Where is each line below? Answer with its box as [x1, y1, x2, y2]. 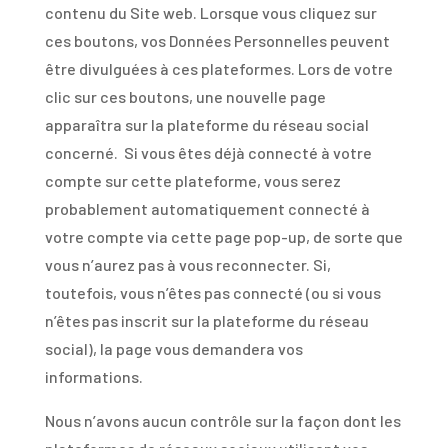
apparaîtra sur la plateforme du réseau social [44, 115, 369, 134]
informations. [44, 367, 143, 386]
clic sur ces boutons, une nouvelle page [44, 87, 326, 106]
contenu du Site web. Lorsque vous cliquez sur [44, 3, 377, 22]
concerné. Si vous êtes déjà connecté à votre [44, 143, 372, 162]
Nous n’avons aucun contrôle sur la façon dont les [44, 411, 401, 430]
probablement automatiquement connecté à [44, 199, 370, 218]
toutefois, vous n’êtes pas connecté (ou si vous [44, 283, 381, 302]
